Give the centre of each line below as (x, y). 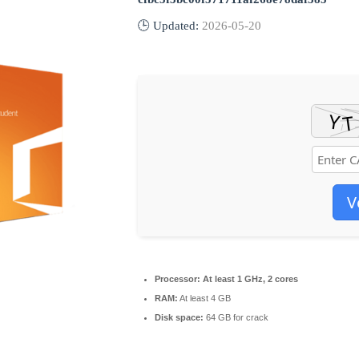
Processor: (177, 279)
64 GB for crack (236, 317)
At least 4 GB (204, 298)
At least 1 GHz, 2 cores (249, 279)
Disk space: (179, 317)
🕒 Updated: (170, 26)
